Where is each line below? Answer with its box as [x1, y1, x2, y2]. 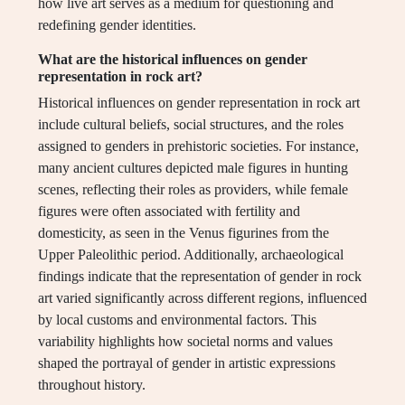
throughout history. [38, 377, 146, 393]
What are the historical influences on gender [38, 52, 307, 68]
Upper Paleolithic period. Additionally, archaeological [38, 247, 344, 263]
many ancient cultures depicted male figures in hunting [38, 160, 348, 176]
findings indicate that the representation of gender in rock [38, 268, 362, 285]
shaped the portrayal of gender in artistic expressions [38, 355, 335, 372]
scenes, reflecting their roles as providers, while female [38, 182, 348, 198]
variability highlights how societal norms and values [38, 334, 333, 350]
